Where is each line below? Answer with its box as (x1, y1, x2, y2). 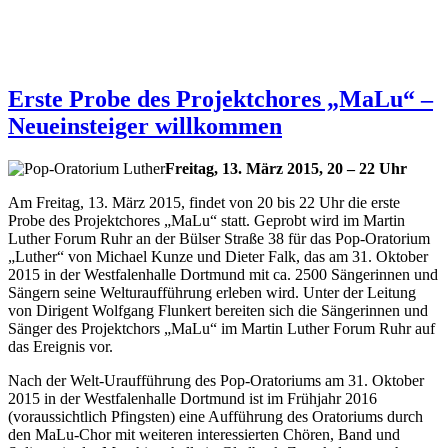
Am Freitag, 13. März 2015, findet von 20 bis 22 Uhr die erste (8, 193, 400, 211)
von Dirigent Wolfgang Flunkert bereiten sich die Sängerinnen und (8, 301, 428, 319)
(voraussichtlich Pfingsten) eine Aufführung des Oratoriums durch (8, 407, 423, 425)
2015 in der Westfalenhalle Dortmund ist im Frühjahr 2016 (8, 389, 377, 407)
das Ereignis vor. (8, 337, 113, 355)
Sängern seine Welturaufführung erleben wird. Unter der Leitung (8, 283, 416, 301)
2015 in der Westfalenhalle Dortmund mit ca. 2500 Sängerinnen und (8, 265, 438, 283)
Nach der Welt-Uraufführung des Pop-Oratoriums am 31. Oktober (8, 371, 424, 389)
